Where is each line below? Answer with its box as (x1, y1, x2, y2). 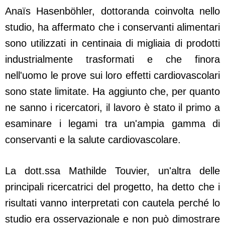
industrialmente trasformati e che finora (5, 54, 220, 65)
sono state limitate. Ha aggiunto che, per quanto (5, 86, 220, 97)
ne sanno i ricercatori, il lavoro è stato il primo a (5, 102, 220, 114)
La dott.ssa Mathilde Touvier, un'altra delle (5, 165, 220, 177)
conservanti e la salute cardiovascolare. (5, 134, 181, 146)
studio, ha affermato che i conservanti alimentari (5, 22, 220, 33)
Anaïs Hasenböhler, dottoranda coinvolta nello (5, 6, 220, 17)
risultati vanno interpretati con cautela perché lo (5, 197, 220, 209)
